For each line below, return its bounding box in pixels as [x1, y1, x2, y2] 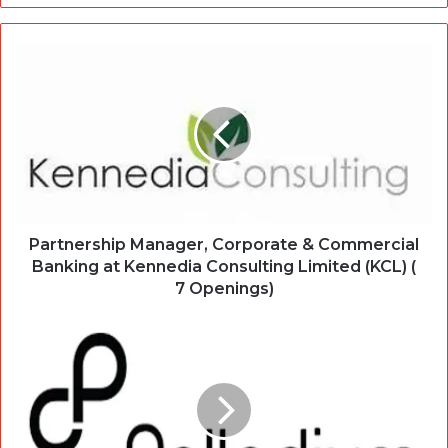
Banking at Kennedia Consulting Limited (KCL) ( [32, 256, 416, 276]
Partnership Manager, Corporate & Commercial [29, 234, 419, 254]
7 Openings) [174, 278, 274, 298]
